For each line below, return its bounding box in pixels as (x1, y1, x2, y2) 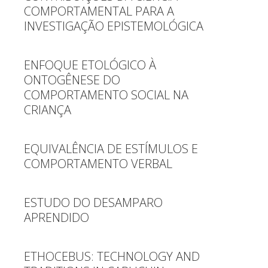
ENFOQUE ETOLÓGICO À (24, 57, 156, 73)
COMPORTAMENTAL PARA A (24, 3, 174, 19)
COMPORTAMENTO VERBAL (24, 156, 172, 172)
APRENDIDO (24, 209, 89, 226)
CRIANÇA (24, 102, 71, 118)
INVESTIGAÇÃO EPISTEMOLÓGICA (24, 18, 203, 34)
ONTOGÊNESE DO (24, 72, 120, 88)
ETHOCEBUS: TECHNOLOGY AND (24, 248, 200, 264)
